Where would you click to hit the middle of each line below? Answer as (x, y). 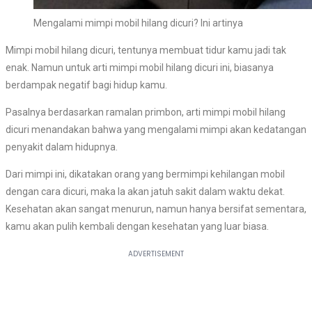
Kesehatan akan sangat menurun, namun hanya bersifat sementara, (156, 209)
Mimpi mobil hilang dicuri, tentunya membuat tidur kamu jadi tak (146, 50)
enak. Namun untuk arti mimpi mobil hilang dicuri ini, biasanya (140, 67)
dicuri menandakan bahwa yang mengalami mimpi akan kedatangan (156, 129)
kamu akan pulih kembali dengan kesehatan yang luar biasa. (137, 226)
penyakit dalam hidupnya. (62, 147)
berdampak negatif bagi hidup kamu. (86, 85)
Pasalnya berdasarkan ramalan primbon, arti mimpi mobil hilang (146, 112)
